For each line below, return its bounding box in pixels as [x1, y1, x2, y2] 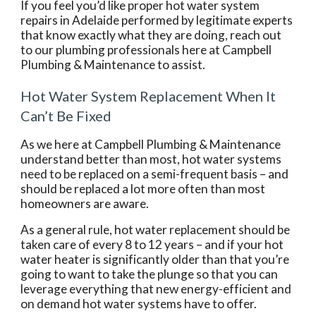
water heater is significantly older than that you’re [20, 252, 290, 267]
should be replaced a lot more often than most [20, 181, 266, 196]
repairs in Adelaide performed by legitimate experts [20, 13, 293, 28]
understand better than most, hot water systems [20, 152, 282, 166]
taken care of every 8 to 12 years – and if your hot [20, 237, 284, 252]
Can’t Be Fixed [20, 107, 112, 124]
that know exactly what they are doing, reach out [20, 28, 282, 42]
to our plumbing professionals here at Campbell [20, 42, 272, 57]
